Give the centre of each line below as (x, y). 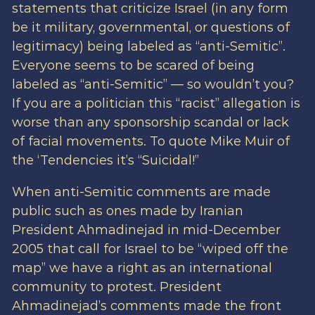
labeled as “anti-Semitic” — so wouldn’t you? (153, 85)
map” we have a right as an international (142, 268)
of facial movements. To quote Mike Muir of (150, 142)
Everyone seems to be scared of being (133, 66)
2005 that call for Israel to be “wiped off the (150, 249)
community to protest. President (116, 287)
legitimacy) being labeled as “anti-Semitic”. (148, 47)
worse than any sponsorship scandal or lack (150, 123)
